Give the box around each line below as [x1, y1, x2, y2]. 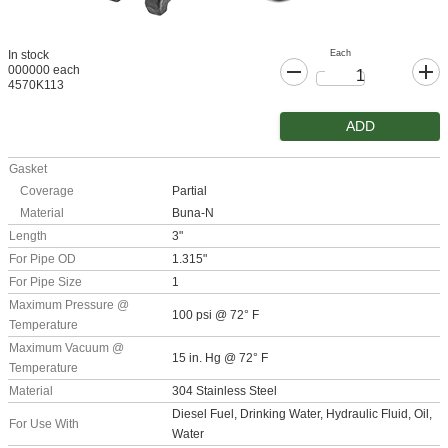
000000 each [8, 63, 80, 77]
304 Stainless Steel [172, 384, 277, 398]
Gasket [9, 162, 47, 176]
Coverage [20, 184, 74, 198]
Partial [172, 184, 207, 198]
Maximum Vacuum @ [9, 341, 124, 355]
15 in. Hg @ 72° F [172, 351, 268, 365]
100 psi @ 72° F [172, 308, 259, 322]
